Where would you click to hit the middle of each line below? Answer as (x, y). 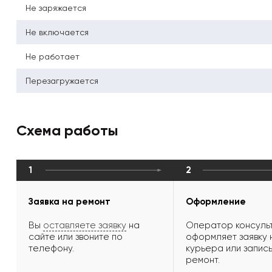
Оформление (216, 202)
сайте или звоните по (76, 237)
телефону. (51, 249)
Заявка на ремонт (70, 202)
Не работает (53, 57)
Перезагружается (62, 81)
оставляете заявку (85, 226)
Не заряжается (56, 8)
